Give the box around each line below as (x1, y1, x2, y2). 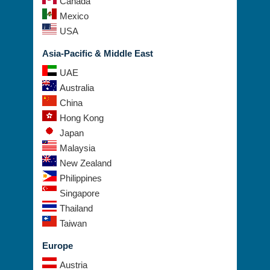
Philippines (60, 173, 102, 184)
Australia (60, 83, 94, 93)
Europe (42, 240, 73, 251)
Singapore (60, 188, 99, 199)
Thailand (60, 203, 93, 214)
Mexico (60, 11, 89, 22)
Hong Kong (60, 113, 104, 124)
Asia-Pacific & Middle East (42, 48, 153, 59)
